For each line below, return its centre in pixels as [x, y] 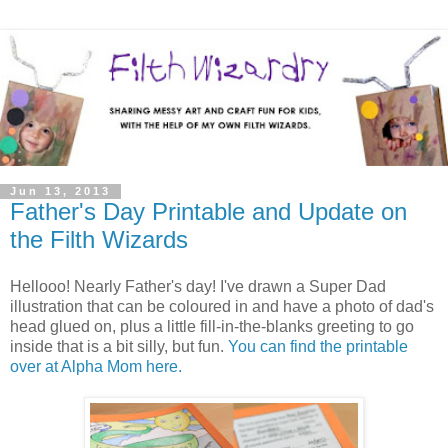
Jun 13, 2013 [60, 191]
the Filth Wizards [99, 239]
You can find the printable [318, 347]
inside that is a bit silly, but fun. [119, 347]
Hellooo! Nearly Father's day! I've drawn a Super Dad [198, 287]
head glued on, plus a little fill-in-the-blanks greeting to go [212, 327]
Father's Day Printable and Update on [208, 211]
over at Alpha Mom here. [96, 367]
